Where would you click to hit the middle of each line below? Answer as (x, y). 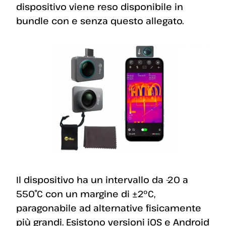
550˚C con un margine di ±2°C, (86, 193)
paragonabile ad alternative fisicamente (109, 208)
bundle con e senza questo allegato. (100, 20)
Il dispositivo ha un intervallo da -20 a (102, 179)
